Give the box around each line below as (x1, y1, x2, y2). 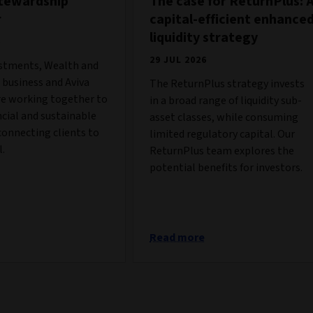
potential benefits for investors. (150, 159, 303, 175)
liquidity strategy (150, 27, 258, 48)
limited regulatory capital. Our (150, 126, 295, 142)
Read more (150, 229, 205, 245)
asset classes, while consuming (150, 109, 298, 125)
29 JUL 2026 (150, 52, 207, 67)
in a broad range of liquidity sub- (150, 92, 302, 108)
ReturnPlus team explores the (150, 143, 294, 159)
